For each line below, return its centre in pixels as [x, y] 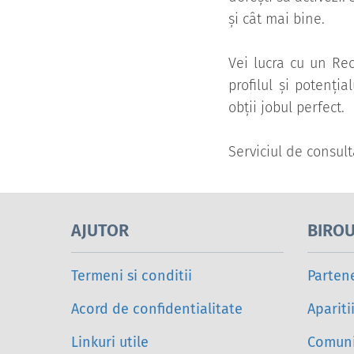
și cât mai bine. [277, 19]
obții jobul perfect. [286, 108]
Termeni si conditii [132, 276]
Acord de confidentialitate [157, 309]
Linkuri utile [110, 343]
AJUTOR [100, 231]
